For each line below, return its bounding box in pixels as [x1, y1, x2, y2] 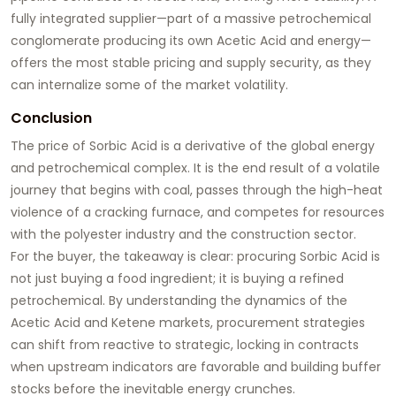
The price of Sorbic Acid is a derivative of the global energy [11, 136, 375, 155]
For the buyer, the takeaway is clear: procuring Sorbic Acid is [11, 247, 380, 265]
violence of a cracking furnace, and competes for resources [11, 202, 385, 221]
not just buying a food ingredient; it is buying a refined [11, 269, 344, 287]
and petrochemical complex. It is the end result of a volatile [11, 158, 380, 177]
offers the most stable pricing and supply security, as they [11, 53, 371, 72]
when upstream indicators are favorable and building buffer [11, 357, 381, 376]
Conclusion [11, 107, 92, 128]
